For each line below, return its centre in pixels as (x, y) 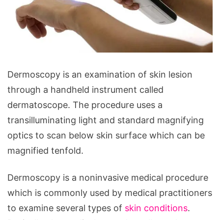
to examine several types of (66, 208)
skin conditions (156, 208)
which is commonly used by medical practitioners (110, 192)
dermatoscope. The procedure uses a (85, 105)
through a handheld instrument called (85, 89)
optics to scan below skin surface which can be (106, 135)
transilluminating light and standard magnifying (106, 120)
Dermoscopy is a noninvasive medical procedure (108, 177)
